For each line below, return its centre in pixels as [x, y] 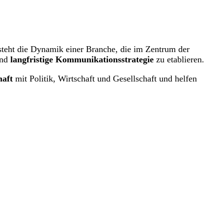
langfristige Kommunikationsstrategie [82, 59]
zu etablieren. [179, 59]
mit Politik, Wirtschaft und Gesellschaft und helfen [105, 78]
